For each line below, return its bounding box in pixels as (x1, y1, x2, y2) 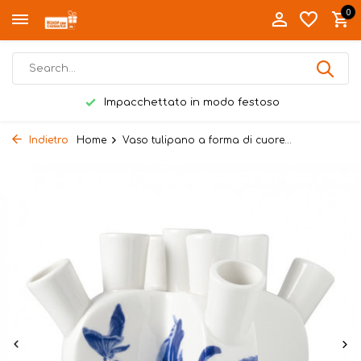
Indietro (26, 135, 68, 146)
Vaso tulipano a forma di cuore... (122, 135, 292, 146)
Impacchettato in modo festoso (100, 97, 280, 108)
